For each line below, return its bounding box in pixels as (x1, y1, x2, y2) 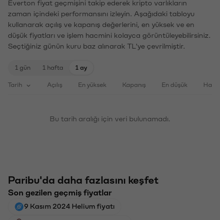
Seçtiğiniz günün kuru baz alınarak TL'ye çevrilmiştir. (8, 43, 185, 50)
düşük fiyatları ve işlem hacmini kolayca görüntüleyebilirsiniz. (8, 32, 211, 39)
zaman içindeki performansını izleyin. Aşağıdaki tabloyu (8, 10, 194, 18)
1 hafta (42, 65, 63, 71)
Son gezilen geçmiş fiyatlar (8, 189, 112, 197)
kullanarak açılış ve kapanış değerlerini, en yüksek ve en (8, 21, 194, 28)
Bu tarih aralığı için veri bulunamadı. (50, 115, 170, 123)
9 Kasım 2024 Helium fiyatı (24, 203, 115, 210)
